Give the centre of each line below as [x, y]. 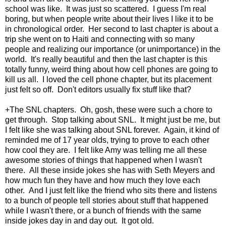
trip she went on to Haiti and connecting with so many [100, 39]
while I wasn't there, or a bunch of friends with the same [103, 211]
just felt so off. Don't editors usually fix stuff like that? [98, 90]
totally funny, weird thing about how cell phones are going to [111, 70]
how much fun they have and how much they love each [103, 181]
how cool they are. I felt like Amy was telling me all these [106, 150]
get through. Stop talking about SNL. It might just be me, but [112, 120]
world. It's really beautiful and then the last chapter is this [106, 60]
